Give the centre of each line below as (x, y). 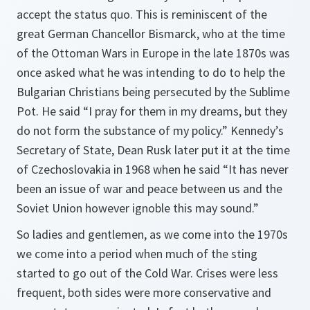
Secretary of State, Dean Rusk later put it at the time (153, 150)
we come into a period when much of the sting (137, 254)
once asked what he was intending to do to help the (151, 72)
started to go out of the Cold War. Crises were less (147, 273)
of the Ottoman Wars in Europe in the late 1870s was (153, 53)
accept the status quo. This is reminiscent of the (142, 14)
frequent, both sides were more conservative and (144, 292)
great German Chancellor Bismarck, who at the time (151, 34)
